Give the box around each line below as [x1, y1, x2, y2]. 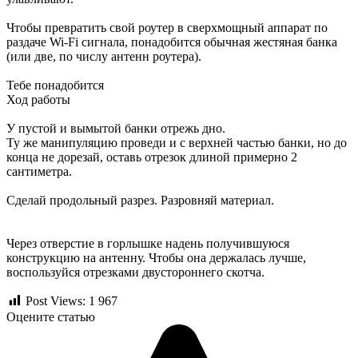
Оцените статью [6, 310, 95, 324]
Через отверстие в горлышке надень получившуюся [6, 236, 289, 250]
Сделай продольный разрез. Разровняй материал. [6, 193, 277, 207]
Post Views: [26, 293, 86, 308]
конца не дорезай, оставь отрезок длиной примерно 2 [6, 149, 297, 164]
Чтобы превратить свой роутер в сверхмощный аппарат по [6, 20, 328, 34]
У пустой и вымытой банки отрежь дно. [6, 121, 229, 135]
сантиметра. [6, 164, 75, 178]
